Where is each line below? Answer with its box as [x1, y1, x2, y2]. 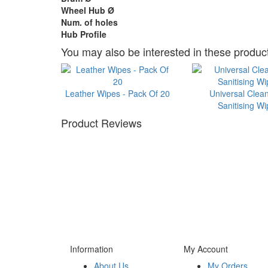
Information [70, 243, 113, 255]
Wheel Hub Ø [61, 4, 114, 16]
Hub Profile [61, 28, 106, 40]
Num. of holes [61, 16, 118, 28]
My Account [184, 243, 228, 255]
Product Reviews [61, 115, 142, 130]
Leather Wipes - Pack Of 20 [65, 87, 170, 99]
